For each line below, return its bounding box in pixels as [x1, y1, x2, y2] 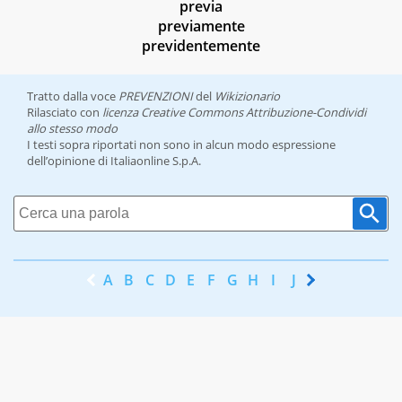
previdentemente [142, 36, 260, 57]
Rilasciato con [27, 104, 102, 121]
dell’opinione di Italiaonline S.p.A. [27, 153, 201, 170]
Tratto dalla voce [27, 88, 118, 105]
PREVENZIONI [118, 88, 193, 105]
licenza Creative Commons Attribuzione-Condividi [102, 104, 366, 121]
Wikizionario [214, 88, 280, 105]
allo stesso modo [27, 120, 118, 137]
